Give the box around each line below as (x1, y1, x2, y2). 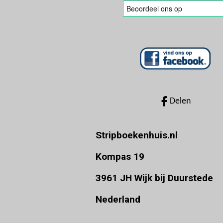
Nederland (96, 194, 140, 206)
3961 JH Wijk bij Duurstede (96, 172, 213, 184)
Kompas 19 (96, 151, 144, 163)
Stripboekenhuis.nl (96, 129, 178, 141)
